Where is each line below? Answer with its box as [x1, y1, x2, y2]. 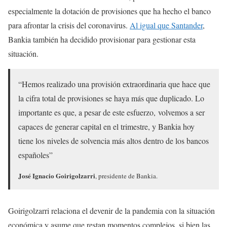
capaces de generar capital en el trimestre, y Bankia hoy [18, 121, 195, 132]
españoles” [18, 149, 53, 160]
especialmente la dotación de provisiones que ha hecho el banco [8, 5, 211, 16]
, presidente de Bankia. [95, 171, 158, 180]
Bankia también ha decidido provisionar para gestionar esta [8, 33, 196, 45]
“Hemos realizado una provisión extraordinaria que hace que [18, 78, 210, 89]
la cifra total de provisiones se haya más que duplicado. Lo [18, 92, 204, 103]
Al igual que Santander [130, 19, 203, 30]
